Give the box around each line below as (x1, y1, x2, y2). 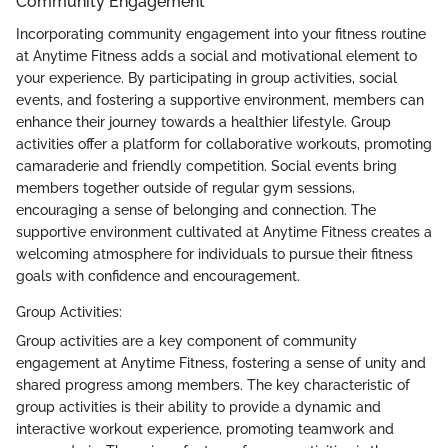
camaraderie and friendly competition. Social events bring (16, 157, 397, 174)
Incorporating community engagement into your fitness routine (16, 25, 426, 42)
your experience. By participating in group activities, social (16, 69, 397, 86)
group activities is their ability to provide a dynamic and (16, 398, 381, 415)
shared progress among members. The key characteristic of (16, 376, 410, 393)
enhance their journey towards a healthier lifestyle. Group (16, 113, 391, 130)
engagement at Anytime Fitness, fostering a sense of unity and (16, 354, 426, 371)
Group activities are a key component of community (16, 332, 357, 349)
